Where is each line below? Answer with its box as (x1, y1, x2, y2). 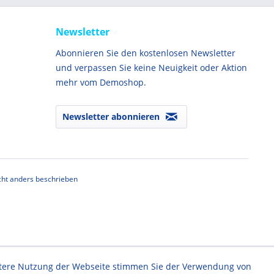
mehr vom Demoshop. (56, 76, 146, 88)
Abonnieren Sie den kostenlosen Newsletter (56, 47, 235, 59)
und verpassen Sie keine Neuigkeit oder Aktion (56, 62, 247, 73)
